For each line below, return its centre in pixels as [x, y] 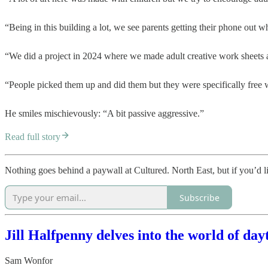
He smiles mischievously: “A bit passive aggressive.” [104, 114]
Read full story [33, 137]
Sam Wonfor [29, 261]
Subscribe [200, 197]
